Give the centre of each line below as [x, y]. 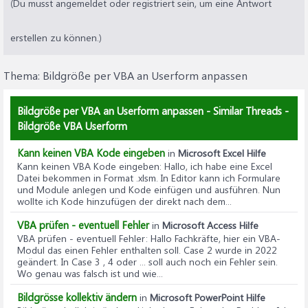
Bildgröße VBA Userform [72, 126]
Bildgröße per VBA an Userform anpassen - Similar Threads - [153, 111]
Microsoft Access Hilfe [210, 225]
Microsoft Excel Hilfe [222, 153]
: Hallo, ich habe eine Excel [216, 166]
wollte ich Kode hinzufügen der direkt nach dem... [124, 201]
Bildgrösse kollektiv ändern [77, 297]
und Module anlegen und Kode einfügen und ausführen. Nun [149, 189]
